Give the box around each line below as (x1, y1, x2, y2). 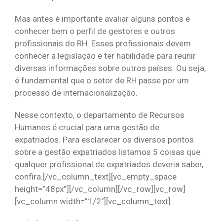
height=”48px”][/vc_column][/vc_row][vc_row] (15, 184, 185, 194)
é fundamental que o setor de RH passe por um (15, 75, 189, 86)
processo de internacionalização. (15, 88, 138, 98)
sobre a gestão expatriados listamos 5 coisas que (15, 147, 200, 157)
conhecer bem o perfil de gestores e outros (15, 26, 175, 37)
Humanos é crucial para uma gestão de (15, 122, 159, 133)
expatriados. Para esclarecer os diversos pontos (15, 135, 194, 145)
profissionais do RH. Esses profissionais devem (15, 38, 191, 49)
